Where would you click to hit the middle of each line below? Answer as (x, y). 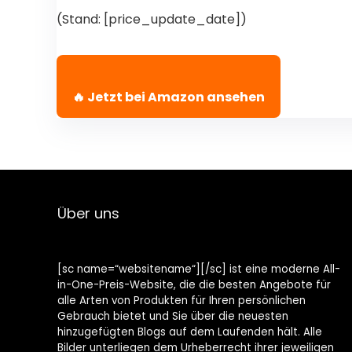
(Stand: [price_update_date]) (152, 19)
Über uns (88, 213)
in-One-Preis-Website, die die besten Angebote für (194, 285)
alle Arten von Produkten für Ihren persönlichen (182, 301)
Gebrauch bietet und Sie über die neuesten (173, 316)
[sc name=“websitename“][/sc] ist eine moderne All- (199, 269)
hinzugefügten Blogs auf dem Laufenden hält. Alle (190, 332)
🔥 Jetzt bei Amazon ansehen (169, 97)
